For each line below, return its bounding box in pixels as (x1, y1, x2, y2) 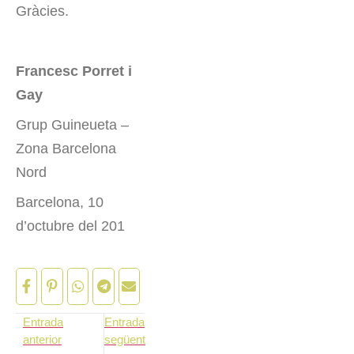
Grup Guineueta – (16, 117, 129, 134)
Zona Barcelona (16, 141, 116, 157)
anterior (22, 333, 62, 347)
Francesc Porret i (16, 63, 132, 80)
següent (104, 333, 145, 347)
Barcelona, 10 (16, 194, 104, 211)
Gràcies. (16, 3, 69, 20)
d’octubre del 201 (16, 218, 125, 235)
